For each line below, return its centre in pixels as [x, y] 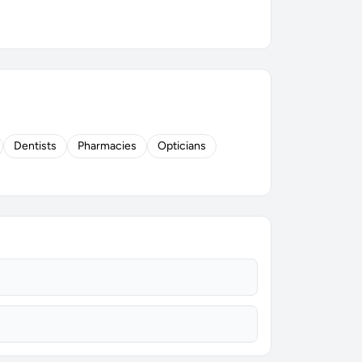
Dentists [35, 146]
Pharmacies [107, 146]
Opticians [182, 146]
